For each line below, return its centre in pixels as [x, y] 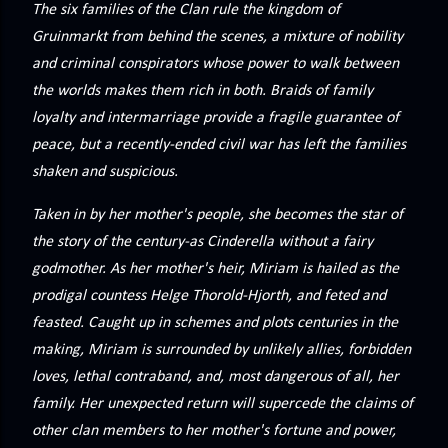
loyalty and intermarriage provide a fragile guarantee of [215, 118]
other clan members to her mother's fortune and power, [214, 431]
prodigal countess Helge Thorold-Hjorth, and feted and [209, 296]
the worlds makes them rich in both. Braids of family [202, 91]
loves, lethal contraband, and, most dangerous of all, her [215, 377]
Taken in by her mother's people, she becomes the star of [217, 215]
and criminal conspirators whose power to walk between [215, 64]
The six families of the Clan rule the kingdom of [186, 10]
